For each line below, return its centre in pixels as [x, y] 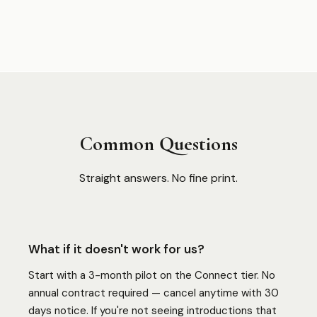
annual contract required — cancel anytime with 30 [154, 293]
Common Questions [158, 144]
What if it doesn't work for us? [116, 249]
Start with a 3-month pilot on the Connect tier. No [152, 275]
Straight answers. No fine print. [158, 178]
